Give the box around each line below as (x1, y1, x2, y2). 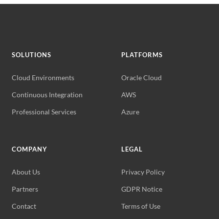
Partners (12, 185, 38, 193)
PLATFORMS (121, 51, 163, 59)
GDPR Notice (121, 185, 162, 193)
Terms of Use (121, 202, 160, 210)
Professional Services (12, 108, 76, 116)
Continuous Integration (12, 90, 83, 99)
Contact (12, 202, 36, 210)
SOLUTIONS (12, 51, 52, 59)
